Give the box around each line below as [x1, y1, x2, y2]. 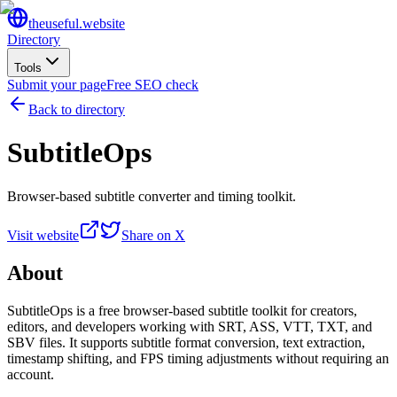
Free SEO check [106, 77, 198, 92]
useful [45, 16, 79, 31]
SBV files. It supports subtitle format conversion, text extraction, [7, 334, 365, 350]
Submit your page [7, 77, 106, 92]
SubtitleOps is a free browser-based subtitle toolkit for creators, [7, 302, 357, 318]
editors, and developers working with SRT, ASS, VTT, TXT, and [7, 318, 372, 334]
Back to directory [28, 102, 125, 117]
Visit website [7, 227, 79, 243]
